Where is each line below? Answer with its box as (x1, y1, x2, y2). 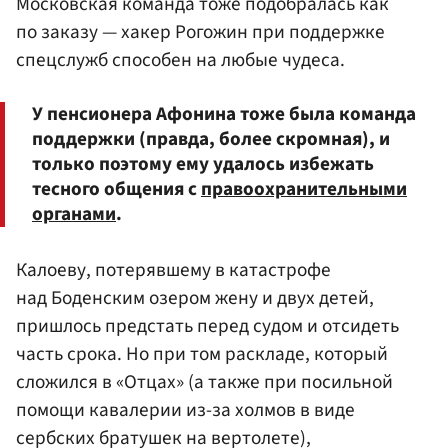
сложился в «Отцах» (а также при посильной (16, 368, 393, 397)
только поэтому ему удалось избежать (32, 150, 374, 179)
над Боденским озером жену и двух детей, (16, 284, 374, 313)
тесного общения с (32, 175, 201, 204)
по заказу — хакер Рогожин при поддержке (16, 17, 385, 46)
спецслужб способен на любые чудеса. (16, 45, 345, 74)
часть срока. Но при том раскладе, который (16, 340, 388, 369)
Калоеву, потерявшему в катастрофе (16, 256, 331, 285)
